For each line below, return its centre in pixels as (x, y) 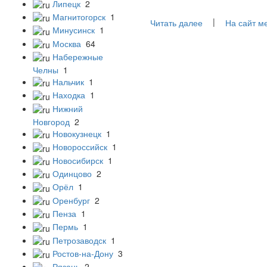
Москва (67, 43)
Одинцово (72, 174)
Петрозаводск (79, 240)
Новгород (51, 122)
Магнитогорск (79, 16)
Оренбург (71, 200)
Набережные (78, 56)
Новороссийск (80, 147)
